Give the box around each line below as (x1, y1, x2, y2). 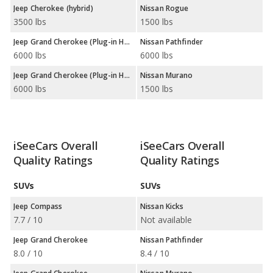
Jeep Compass (13, 201, 63, 211)
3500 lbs (13, 16, 46, 27)
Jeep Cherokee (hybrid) (13, 3, 93, 13)
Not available (140, 214, 192, 225)
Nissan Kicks (140, 201, 184, 211)
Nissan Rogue (140, 3, 189, 13)
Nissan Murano (140, 70, 193, 80)
